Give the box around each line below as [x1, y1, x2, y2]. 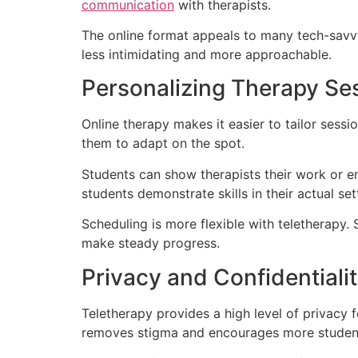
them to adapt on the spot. [82, 135, 245, 152]
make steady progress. [82, 235, 220, 252]
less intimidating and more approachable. [82, 46, 332, 63]
